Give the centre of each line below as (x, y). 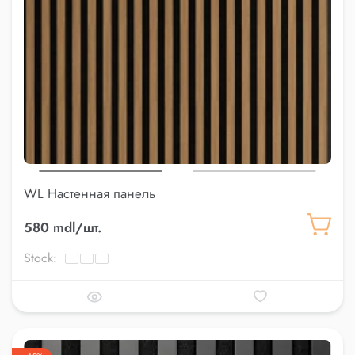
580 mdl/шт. (63, 228)
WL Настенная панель (90, 194)
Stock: (40, 258)
